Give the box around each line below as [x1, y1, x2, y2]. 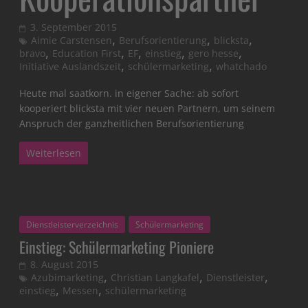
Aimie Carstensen [31, 34, 113, 47]
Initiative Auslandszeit [19, 60, 122, 74]
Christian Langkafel [111, 271, 200, 285]
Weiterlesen [26, 146, 82, 160]
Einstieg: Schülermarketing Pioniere [19, 236, 214, 258]
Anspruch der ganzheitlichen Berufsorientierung [19, 117, 245, 131]
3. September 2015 [30, 21, 118, 34]
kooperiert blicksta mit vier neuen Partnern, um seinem [19, 102, 276, 115]
